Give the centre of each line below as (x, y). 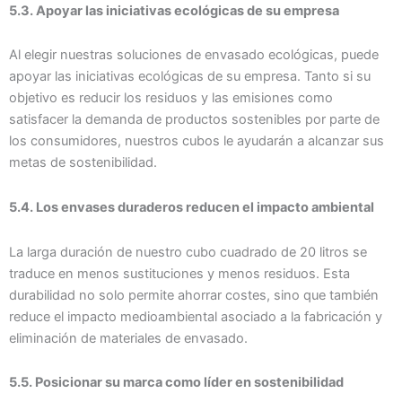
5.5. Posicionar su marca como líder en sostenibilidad (176, 383)
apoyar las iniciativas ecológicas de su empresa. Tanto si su (190, 77)
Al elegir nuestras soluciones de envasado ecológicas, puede (194, 55)
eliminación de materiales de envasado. (128, 338)
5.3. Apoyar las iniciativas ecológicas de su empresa (174, 10)
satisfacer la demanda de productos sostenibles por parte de (194, 120)
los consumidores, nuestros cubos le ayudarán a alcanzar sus (197, 141)
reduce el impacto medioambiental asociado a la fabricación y (196, 316)
